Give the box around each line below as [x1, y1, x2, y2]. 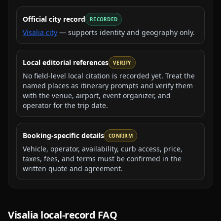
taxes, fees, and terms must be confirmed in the [23, 154, 182, 163]
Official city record [23, 14, 85, 24]
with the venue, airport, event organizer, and [23, 91, 171, 100]
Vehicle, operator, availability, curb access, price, [23, 144, 183, 153]
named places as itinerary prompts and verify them [23, 81, 193, 90]
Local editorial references [23, 58, 109, 67]
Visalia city [23, 28, 57, 37]
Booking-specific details [23, 131, 104, 140]
